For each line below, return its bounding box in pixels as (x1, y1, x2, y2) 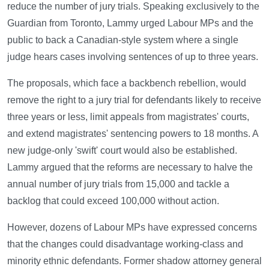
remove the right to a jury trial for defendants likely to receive (7, 94, 261, 105)
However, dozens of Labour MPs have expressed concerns (7, 222, 257, 232)
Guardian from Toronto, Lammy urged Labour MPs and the (7, 17, 253, 28)
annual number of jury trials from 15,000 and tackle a (7, 178, 229, 189)
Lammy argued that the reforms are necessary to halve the (7, 162, 253, 172)
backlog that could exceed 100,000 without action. (7, 195, 219, 206)
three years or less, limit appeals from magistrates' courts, (7, 111, 249, 122)
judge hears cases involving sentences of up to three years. (7, 51, 258, 62)
